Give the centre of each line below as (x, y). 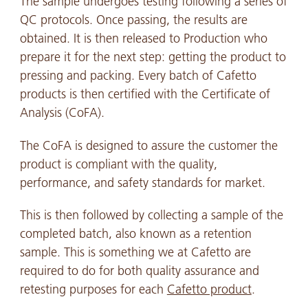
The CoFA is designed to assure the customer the (148, 145)
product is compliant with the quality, (118, 164)
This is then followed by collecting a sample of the (151, 216)
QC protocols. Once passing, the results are (133, 20)
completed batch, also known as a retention (135, 234)
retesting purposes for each (93, 290)
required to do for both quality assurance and (139, 271)
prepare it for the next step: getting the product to (153, 57)
